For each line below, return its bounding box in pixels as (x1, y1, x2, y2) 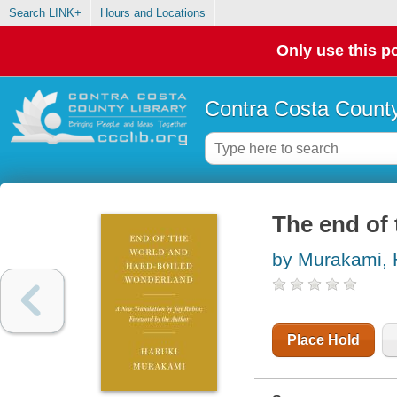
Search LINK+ (8, 6, 82, 20)
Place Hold (286, 332, 360, 348)
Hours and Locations (99, 6, 206, 20)
